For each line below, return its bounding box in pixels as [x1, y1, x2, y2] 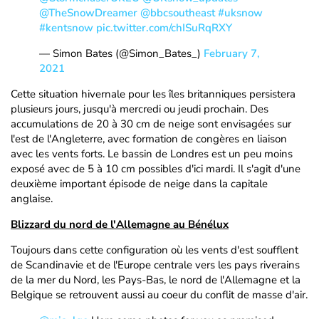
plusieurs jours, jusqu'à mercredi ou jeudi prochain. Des [11, 102, 268, 116]
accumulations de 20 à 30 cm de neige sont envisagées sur [11, 117, 291, 131]
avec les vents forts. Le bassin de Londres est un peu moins [11, 147, 293, 161]
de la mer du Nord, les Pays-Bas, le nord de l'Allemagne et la [11, 273, 300, 287]
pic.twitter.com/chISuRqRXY [96, 21, 232, 35]
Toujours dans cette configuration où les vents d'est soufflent [11, 243, 298, 257]
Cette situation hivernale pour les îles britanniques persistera [11, 87, 296, 101]
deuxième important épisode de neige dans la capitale [11, 177, 268, 191]
